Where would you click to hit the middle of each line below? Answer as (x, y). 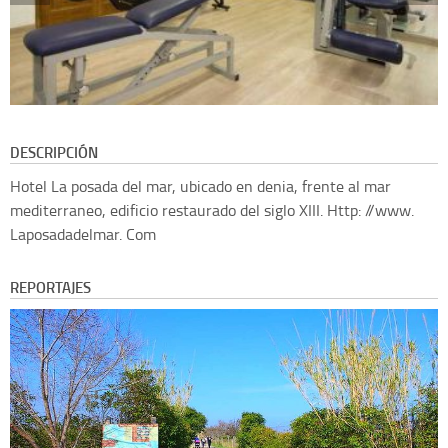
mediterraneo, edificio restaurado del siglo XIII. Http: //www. (212, 210)
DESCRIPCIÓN (54, 152)
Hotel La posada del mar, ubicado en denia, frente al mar (200, 186)
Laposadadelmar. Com (83, 234)
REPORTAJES (50, 287)
